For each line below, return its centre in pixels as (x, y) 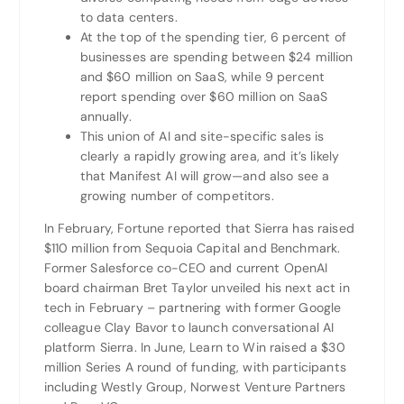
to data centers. (129, 17)
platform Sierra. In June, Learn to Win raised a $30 (194, 347)
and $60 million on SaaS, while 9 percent (202, 76)
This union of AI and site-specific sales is (202, 136)
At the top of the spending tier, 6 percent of (213, 37)
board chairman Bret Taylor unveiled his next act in (197, 287)
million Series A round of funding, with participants (195, 367)
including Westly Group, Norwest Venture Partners (195, 386)
